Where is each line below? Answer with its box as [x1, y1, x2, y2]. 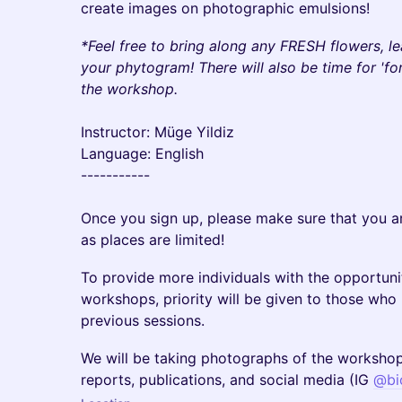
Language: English [81, 144, 204, 162]
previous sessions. [81, 311, 205, 329]
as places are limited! [81, 231, 224, 249]
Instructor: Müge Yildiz [81, 123, 234, 141]
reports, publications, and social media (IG [81, 371, 373, 389]
